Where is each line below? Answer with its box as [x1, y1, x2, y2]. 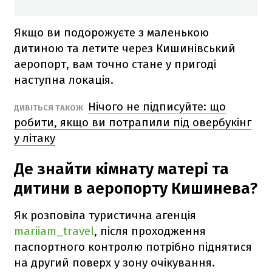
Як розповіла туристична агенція [14, 208, 196, 222]
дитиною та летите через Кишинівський [14, 41, 236, 55]
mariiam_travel [14, 223, 94, 238]
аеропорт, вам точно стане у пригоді [14, 56, 216, 71]
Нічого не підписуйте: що [88, 99, 226, 114]
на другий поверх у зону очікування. [14, 255, 215, 270]
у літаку [14, 131, 55, 145]
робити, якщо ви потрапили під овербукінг [14, 115, 251, 129]
